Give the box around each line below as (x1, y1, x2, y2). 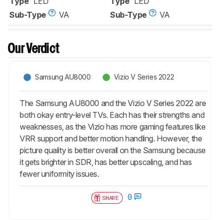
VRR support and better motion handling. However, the (20, 133, 202, 143)
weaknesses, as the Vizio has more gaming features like (20, 121, 206, 132)
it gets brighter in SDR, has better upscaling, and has (20, 157, 192, 167)
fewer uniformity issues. (20, 168, 99, 179)
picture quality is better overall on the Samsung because (20, 145, 206, 155)
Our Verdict (8, 43, 60, 55)
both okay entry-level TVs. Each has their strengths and (20, 110, 205, 120)
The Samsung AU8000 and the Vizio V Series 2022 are (20, 98, 206, 108)
